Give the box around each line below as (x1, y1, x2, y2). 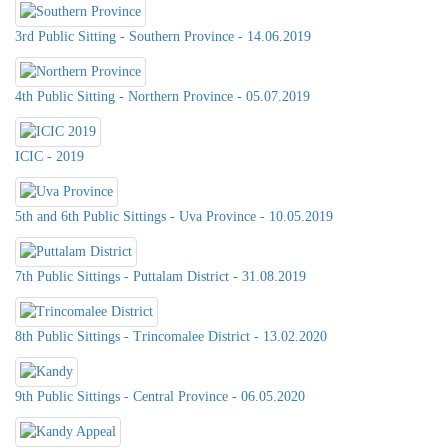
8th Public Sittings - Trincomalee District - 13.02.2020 (15, 329, 327, 345)
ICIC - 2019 (15, 149, 84, 165)
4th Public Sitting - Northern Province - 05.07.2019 (15, 89, 310, 105)
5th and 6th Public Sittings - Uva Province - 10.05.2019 (15, 209, 333, 225)
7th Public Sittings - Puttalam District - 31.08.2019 (15, 269, 306, 285)
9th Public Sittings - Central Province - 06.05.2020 (15, 389, 305, 405)
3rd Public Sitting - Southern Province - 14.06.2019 (15, 29, 311, 45)
